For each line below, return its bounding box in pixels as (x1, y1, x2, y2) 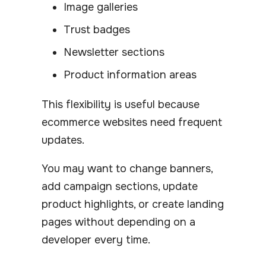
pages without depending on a (42, 215, 195, 229)
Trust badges (64, 23, 130, 36)
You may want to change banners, (42, 161, 213, 175)
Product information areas (64, 68, 197, 81)
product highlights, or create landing (42, 197, 224, 211)
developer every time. (42, 233, 150, 246)
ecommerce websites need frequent (42, 115, 222, 129)
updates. (42, 133, 84, 147)
